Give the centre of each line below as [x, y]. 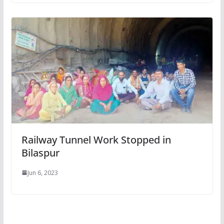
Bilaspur [40, 152]
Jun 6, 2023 [42, 172]
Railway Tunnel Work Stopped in [96, 139]
